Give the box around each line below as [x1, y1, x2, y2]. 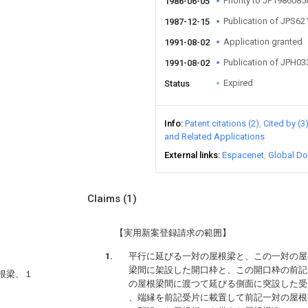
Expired [223, 78, 253, 88]
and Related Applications [164, 131, 265, 142]
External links [164, 150, 218, 160]
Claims [87, 192, 123, 205]
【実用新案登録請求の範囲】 [115, 228, 231, 238]
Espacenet [222, 150, 264, 160]
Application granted [223, 36, 302, 47]
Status [164, 78, 190, 89]
